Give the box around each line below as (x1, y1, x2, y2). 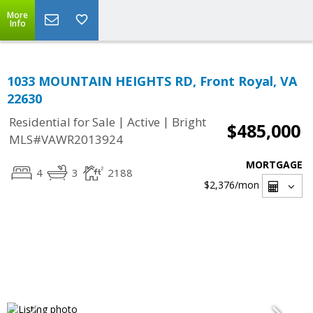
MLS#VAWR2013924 (9, 131, 123, 148)
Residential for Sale (9, 114, 115, 131)
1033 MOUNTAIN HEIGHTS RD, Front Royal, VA (7, 73, 297, 89)
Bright (172, 114, 206, 131)
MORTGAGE (246, 158, 303, 171)
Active (127, 114, 160, 131)
